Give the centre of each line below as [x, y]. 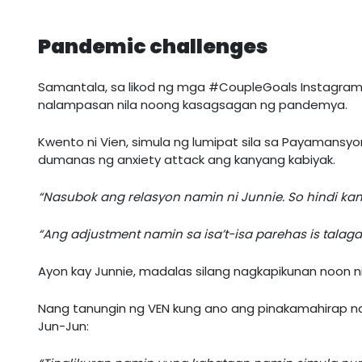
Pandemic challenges [153, 47]
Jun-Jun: [63, 326]
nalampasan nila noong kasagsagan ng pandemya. [193, 105]
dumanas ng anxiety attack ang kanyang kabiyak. [187, 160]
